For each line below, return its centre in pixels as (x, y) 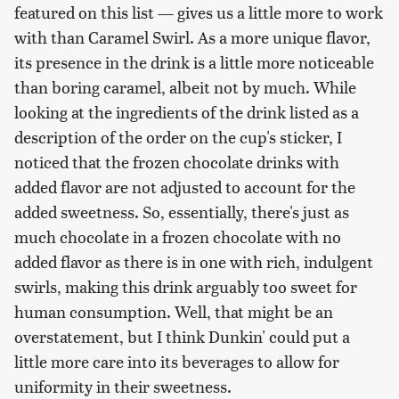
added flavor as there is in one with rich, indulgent (194, 261)
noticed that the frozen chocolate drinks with (177, 161)
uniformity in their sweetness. (123, 386)
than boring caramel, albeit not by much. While (185, 86)
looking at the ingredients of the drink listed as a (187, 111)
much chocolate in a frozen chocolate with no (178, 236)
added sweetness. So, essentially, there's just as (182, 211)
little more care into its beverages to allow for (177, 361)
